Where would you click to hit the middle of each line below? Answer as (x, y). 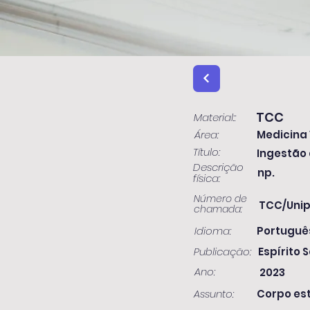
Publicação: (222, 252)
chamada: (218, 209)
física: (207, 178)
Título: (207, 152)
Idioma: (213, 231)
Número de (220, 199)
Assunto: (214, 294)
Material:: (215, 117)
